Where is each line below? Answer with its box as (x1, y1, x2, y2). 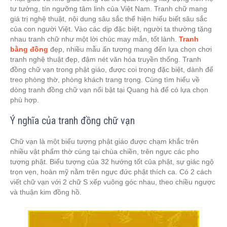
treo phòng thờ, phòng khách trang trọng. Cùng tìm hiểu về (10, 75, 200, 84)
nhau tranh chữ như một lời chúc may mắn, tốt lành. (10, 35, 179, 43)
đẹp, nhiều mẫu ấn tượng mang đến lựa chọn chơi (48, 45, 212, 53)
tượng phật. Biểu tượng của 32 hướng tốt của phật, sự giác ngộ (10, 158, 214, 166)
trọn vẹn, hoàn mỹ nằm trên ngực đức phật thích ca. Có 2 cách (10, 168, 212, 176)
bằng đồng (10, 45, 48, 53)
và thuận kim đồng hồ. (10, 188, 82, 196)
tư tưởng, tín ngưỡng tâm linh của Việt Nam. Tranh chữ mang (10, 5, 207, 13)
